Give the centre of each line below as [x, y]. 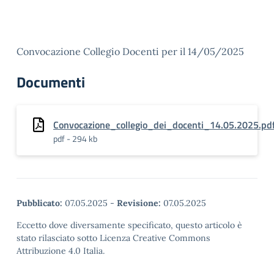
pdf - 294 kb [75, 139]
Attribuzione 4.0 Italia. [61, 251]
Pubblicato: [39, 203]
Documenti [51, 82]
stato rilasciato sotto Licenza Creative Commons [113, 238]
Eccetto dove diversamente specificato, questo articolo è [129, 225]
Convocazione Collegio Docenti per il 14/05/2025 [130, 51]
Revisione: [139, 203]
